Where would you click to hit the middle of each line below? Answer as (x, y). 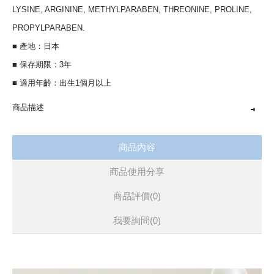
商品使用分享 (137, 172)
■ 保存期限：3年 (42, 65)
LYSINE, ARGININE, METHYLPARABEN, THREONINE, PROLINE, (132, 9)
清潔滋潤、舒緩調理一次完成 (64, 150)
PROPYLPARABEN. (49, 28)
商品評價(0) (137, 196)
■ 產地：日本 (36, 46)
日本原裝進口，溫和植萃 (56, 132)
